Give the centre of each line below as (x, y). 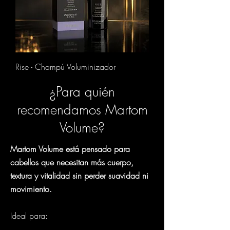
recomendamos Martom (82, 110)
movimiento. (31, 189)
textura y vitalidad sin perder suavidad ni (79, 176)
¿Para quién (82, 92)
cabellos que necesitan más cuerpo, (72, 162)
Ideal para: (29, 216)
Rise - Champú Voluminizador (65, 67)
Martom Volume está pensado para (70, 149)
